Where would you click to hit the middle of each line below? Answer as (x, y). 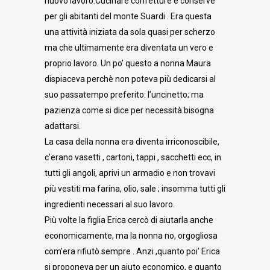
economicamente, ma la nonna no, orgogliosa (131, 236)
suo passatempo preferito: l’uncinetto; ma (124, 95)
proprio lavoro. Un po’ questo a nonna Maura (128, 63)
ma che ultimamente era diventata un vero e (129, 48)
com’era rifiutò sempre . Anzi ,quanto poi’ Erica (132, 251)
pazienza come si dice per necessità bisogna (129, 110)
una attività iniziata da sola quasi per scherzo (130, 32)
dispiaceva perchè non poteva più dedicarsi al (130, 79)
